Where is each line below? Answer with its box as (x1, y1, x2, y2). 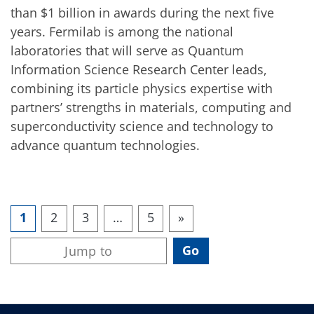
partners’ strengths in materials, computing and (11, 98, 292, 116)
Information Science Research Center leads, (11, 60, 267, 78)
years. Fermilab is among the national (11, 22, 233, 40)
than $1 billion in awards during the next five (11, 4, 274, 21)
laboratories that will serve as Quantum (11, 41, 244, 59)
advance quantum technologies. (11, 136, 200, 153)
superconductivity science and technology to (11, 117, 273, 135)
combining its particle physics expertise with (11, 79, 273, 97)
